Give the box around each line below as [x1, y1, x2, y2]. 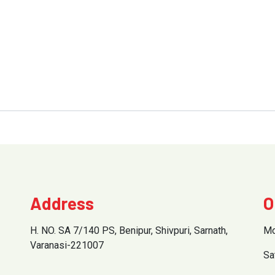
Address [30, 192, 94, 214]
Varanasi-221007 [30, 239, 104, 251]
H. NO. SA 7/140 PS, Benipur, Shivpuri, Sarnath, [30, 224, 228, 236]
